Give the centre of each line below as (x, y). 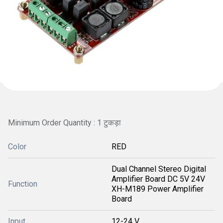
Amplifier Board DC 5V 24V (158, 179)
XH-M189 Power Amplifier (158, 189)
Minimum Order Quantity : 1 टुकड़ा (64, 123)
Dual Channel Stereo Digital (159, 169)
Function (23, 184)
